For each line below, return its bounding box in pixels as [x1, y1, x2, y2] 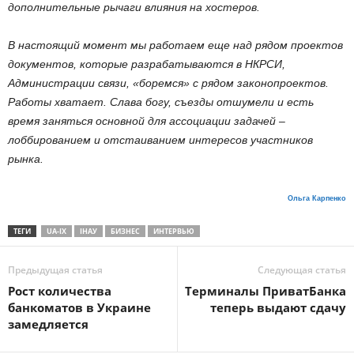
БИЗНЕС [111, 226, 140, 236]
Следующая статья [258, 263, 346, 277]
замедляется [8, 316, 88, 332]
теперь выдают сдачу [210, 299, 346, 315]
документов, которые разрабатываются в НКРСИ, [8, 58, 285, 70]
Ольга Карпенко [288, 194, 346, 202]
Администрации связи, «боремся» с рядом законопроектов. [8, 77, 329, 89]
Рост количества [8, 283, 111, 299]
